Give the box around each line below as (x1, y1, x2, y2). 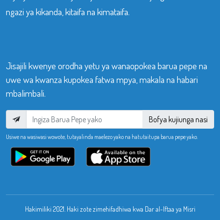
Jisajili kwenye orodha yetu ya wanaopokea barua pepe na (6, 59, 207, 72)
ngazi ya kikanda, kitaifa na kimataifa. (6, 5, 130, 18)
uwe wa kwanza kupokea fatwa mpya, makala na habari (6, 73, 198, 85)
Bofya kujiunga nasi (149, 114, 208, 124)
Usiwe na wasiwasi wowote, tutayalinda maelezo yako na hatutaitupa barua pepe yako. (6, 133, 198, 140)
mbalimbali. (6, 86, 46, 99)
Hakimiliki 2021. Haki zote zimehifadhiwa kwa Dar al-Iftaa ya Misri (25, 204, 195, 213)
